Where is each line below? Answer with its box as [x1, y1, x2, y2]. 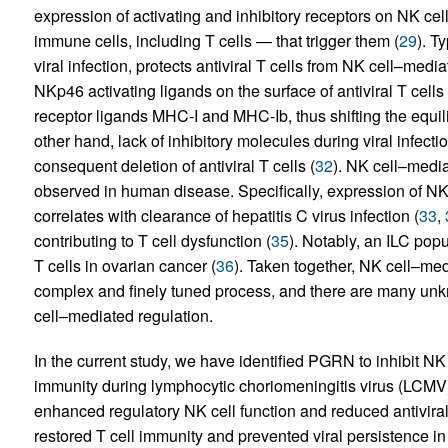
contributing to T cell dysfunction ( [33, 229, 271, 253]
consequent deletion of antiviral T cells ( [33, 154, 315, 178]
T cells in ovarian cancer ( [33, 254, 216, 278]
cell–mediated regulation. [33, 304, 213, 328]
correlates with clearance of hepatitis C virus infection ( [33, 204, 419, 228]
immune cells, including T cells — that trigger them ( [33, 29, 399, 53]
